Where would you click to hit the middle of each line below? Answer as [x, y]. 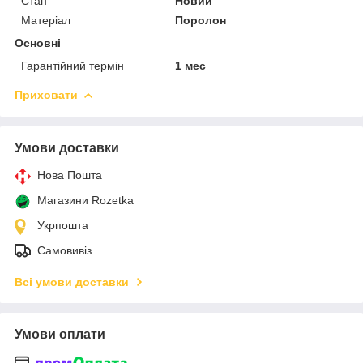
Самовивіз [64, 250]
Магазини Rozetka [85, 200]
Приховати [46, 94]
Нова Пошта [70, 175]
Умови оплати [60, 334]
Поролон [201, 20]
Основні [38, 43]
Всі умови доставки [72, 282]
